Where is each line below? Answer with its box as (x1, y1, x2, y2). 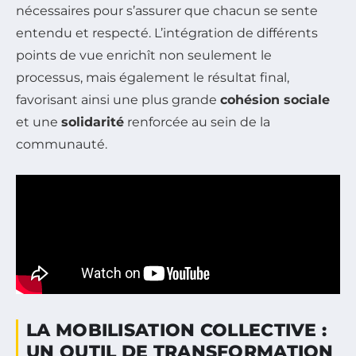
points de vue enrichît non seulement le (16, 48, 272, 64)
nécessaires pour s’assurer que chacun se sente (16, 3, 318, 19)
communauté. (16, 137, 107, 153)
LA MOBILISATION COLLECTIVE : (26, 319, 327, 342)
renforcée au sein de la (124, 114, 270, 130)
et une (16, 114, 61, 130)
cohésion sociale (220, 92, 330, 108)
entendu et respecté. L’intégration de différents (16, 25, 318, 41)
